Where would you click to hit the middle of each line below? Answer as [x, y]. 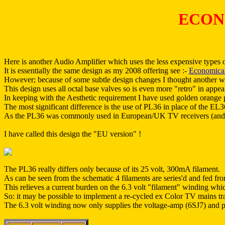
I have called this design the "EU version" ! [73, 134]
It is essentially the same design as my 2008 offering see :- [96, 70]
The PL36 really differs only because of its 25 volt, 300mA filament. [112, 169]
